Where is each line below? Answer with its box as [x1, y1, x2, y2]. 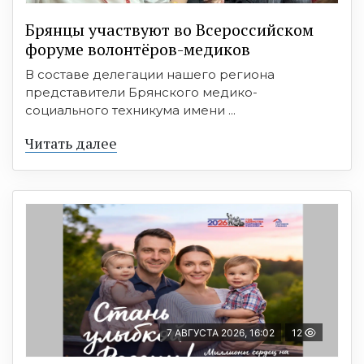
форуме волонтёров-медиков [25, 38, 250, 60]
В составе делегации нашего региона [25, 67, 275, 82]
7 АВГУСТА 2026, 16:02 [167, 327, 275, 339]
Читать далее [25, 133, 117, 153]
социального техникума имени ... [25, 102, 236, 118]
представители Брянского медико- [25, 84, 258, 100]
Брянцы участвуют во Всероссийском [25, 19, 314, 41]
